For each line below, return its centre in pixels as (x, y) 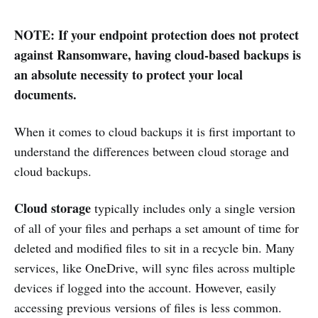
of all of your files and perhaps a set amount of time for (157, 227)
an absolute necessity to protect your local (128, 74)
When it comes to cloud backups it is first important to (155, 131)
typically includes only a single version (195, 208)
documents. (45, 94)
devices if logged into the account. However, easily (145, 287)
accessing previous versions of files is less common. (148, 307)
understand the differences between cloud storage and (152, 151)
